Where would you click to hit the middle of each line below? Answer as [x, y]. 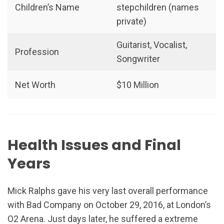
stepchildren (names [158, 7]
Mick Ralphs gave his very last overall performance [108, 190]
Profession [37, 52]
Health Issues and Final [94, 145]
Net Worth [35, 85]
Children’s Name [47, 7]
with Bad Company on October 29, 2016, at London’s [109, 204]
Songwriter [138, 59]
